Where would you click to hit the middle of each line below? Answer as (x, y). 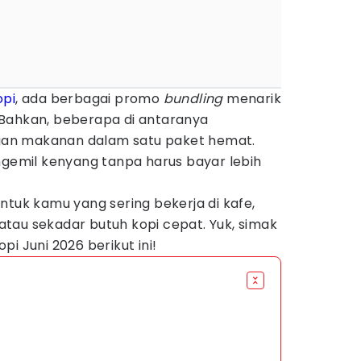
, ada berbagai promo (89, 99)
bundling (193, 99)
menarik (252, 99)
